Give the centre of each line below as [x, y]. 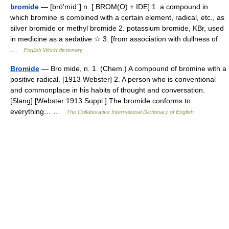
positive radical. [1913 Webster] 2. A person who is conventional [113, 79]
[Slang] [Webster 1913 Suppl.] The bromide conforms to [100, 101]
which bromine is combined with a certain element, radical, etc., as [117, 17]
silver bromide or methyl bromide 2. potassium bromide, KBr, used [117, 28]
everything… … [38, 111]
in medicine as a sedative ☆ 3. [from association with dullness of [114, 39]
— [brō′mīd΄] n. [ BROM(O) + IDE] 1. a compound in [123, 7]
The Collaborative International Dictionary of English [130, 112]
